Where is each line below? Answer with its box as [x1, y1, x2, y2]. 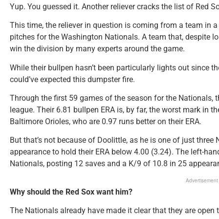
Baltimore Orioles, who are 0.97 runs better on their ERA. [10, 117, 201, 127]
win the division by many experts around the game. [10, 44, 185, 54]
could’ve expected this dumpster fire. [10, 74, 135, 84]
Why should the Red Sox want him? [10, 187, 132, 197]
